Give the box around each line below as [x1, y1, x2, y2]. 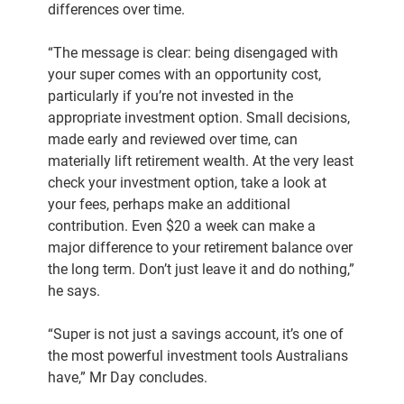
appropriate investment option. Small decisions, [48, 109, 351, 126]
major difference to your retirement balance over [48, 239, 353, 256]
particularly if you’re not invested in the [48, 87, 294, 105]
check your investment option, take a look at [48, 174, 327, 191]
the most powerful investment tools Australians [48, 347, 349, 364]
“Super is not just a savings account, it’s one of [48, 326, 344, 343]
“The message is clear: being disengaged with [48, 44, 339, 61]
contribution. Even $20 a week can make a [48, 217, 317, 234]
